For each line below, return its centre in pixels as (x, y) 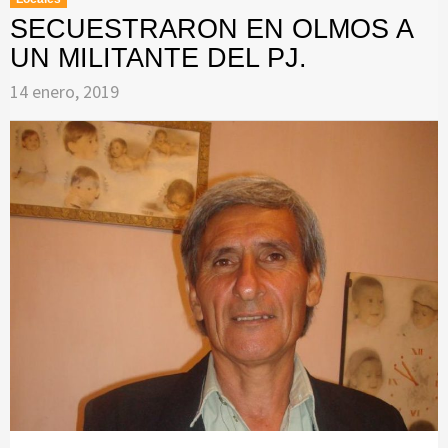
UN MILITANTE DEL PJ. (158, 58)
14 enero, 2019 (64, 92)
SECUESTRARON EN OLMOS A (211, 29)
